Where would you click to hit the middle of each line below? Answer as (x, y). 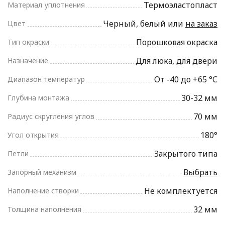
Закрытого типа (186, 154)
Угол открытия (33, 135)
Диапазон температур (46, 79)
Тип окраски (28, 42)
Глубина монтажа (38, 98)
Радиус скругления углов (51, 117)
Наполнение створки (43, 191)
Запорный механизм (42, 172)
